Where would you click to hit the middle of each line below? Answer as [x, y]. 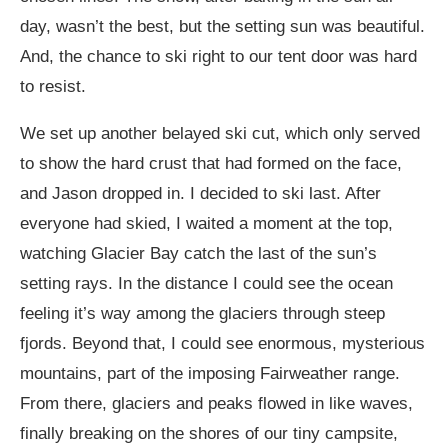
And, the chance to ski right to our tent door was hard [218, 57]
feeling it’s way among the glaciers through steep [202, 314]
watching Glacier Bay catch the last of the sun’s [198, 254]
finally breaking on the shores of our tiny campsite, [209, 434]
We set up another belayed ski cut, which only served [220, 134]
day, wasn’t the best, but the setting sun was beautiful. [222, 27]
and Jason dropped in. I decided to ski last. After [200, 194]
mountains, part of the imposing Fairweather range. [210, 374]
